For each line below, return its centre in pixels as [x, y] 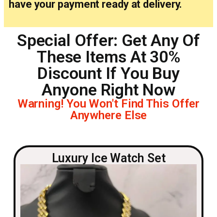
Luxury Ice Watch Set [108, 158]
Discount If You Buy [108, 73]
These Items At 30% [108, 57]
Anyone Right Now [108, 90]
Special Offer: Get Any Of [108, 40]
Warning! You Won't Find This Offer [108, 104]
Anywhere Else [108, 115]
